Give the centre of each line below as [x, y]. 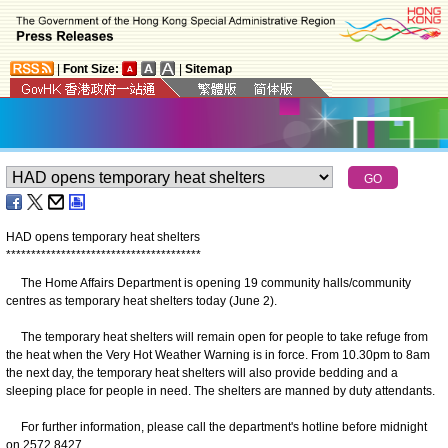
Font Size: [91, 68]
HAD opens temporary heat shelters [103, 236]
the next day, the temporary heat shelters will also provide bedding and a [202, 372]
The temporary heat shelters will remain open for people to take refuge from [217, 336]
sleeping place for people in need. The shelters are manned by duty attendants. [220, 390]
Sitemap [208, 68]
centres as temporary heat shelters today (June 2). [141, 300]
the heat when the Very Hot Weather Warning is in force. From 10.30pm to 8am [218, 354]
